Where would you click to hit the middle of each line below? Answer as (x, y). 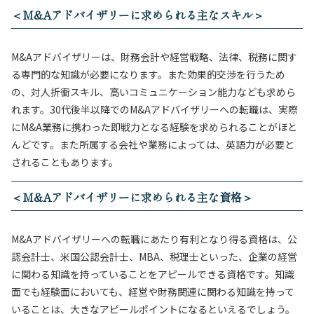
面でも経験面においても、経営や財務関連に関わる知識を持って (153, 292)
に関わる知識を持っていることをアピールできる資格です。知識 (153, 274)
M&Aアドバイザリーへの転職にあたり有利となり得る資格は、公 (154, 239)
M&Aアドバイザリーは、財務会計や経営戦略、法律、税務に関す (154, 57)
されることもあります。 (65, 162)
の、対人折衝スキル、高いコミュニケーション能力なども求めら (153, 92)
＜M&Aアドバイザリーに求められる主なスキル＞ (138, 15)
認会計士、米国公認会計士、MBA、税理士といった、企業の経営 (154, 257)
